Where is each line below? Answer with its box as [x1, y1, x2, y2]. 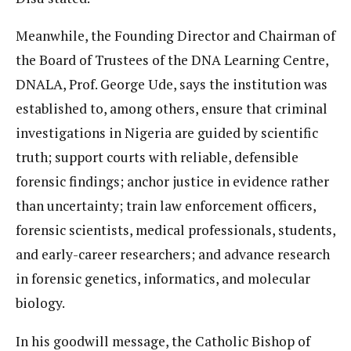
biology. [16, 294, 65, 313]
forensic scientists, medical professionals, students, [16, 221, 335, 240]
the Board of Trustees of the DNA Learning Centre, [16, 51, 328, 70]
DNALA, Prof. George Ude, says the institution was [16, 75, 327, 94]
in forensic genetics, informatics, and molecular [16, 270, 310, 288]
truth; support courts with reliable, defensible [16, 148, 299, 167]
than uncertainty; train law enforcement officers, [16, 197, 316, 215]
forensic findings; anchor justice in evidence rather [16, 172, 329, 191]
